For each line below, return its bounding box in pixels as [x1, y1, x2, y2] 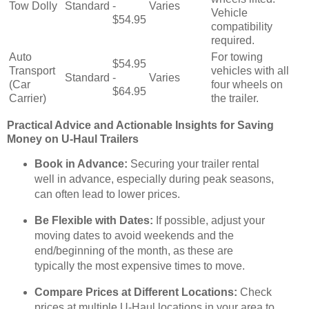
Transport [9, 64, 55, 77]
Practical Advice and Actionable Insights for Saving [7, 119, 274, 131]
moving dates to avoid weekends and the [34, 230, 234, 242]
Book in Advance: [34, 158, 128, 170]
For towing [211, 50, 263, 63]
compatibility [211, 20, 272, 32]
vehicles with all [211, 64, 289, 77]
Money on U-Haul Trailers [7, 132, 139, 145]
